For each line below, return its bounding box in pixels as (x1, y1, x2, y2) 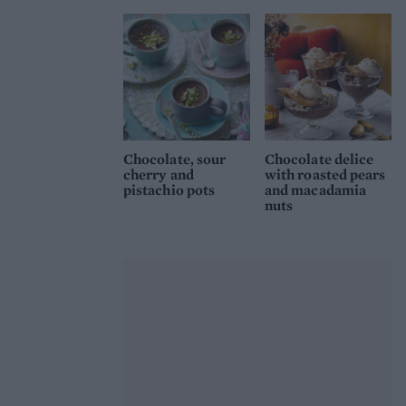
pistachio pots (123, 179, 216, 199)
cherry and (123, 164, 194, 184)
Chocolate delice (265, 149, 374, 169)
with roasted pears (265, 164, 386, 184)
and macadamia (265, 179, 367, 199)
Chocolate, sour (123, 149, 227, 169)
